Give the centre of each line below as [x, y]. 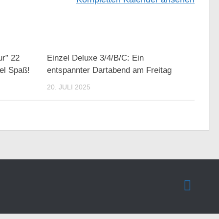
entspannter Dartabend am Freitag [109, 70]
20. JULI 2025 [69, 87]
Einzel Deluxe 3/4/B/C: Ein [96, 58]
